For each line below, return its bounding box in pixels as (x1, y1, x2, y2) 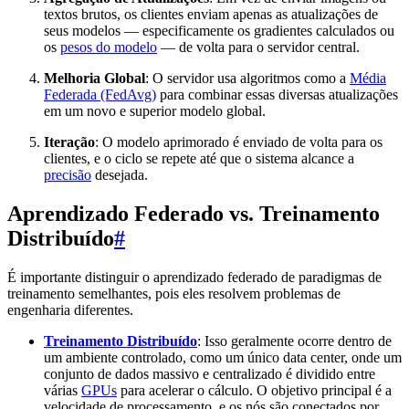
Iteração (44, 133, 95, 150)
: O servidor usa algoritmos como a (145, 69, 350, 86)
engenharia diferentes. (7, 301, 133, 318)
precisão (44, 166, 91, 183)
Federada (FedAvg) (44, 86, 156, 102)
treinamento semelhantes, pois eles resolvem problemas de (7, 285, 341, 301)
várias (44, 382, 81, 398)
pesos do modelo (60, 38, 157, 55)
